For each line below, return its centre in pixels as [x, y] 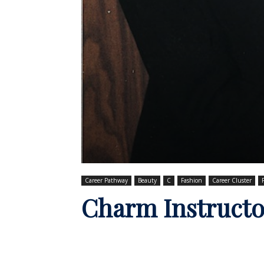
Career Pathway [106, 180]
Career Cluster [232, 180]
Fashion [192, 180]
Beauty [147, 180]
